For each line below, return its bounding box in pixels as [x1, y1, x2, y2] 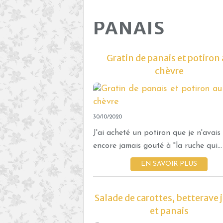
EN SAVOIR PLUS [141, 161, 197, 168]
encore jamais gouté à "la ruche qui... [93, 142, 222, 150]
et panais [149, 205, 189, 217]
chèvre [154, 65, 184, 77]
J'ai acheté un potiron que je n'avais [93, 129, 221, 137]
